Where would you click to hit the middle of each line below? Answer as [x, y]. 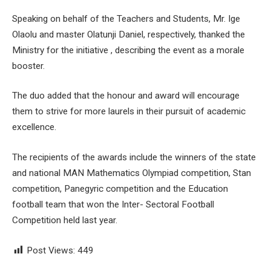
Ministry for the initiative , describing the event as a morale [128, 50]
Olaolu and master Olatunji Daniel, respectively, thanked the [129, 34]
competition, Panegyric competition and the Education [120, 189]
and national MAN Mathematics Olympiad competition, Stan [132, 173]
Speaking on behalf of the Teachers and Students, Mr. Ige [126, 18]
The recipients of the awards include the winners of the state [134, 158]
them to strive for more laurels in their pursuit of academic [129, 112]
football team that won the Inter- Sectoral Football [113, 205]
